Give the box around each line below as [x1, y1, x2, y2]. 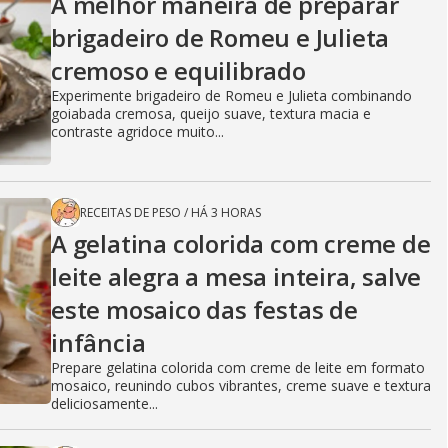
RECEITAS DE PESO [80, 203, 181, 221]
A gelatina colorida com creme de [51, 226, 431, 260]
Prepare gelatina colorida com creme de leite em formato [51, 357, 425, 377]
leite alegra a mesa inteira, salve [51, 259, 422, 293]
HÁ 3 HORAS [191, 203, 261, 221]
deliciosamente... [51, 393, 158, 413]
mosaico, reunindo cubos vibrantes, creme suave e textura [51, 375, 431, 395]
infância [51, 325, 146, 359]
